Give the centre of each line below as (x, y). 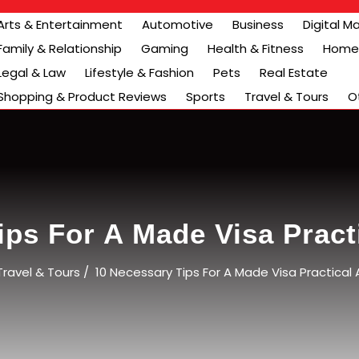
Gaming (165, 48)
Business (258, 24)
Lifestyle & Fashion (139, 73)
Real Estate (294, 73)
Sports (206, 97)
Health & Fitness (256, 48)
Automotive (177, 24)
